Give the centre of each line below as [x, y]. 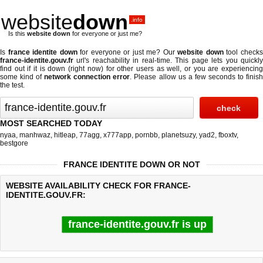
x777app [117, 135]
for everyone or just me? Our [127, 52]
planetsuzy [178, 135]
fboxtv [227, 135]
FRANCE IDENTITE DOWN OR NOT [131, 164]
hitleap [65, 135]
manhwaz [35, 135]
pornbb [146, 135]
